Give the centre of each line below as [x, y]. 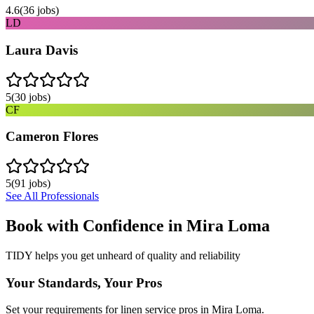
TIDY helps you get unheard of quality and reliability [123, 255]
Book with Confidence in [96, 225]
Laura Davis [42, 50]
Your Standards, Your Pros [84, 282]
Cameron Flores [52, 137]
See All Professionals [52, 196]
